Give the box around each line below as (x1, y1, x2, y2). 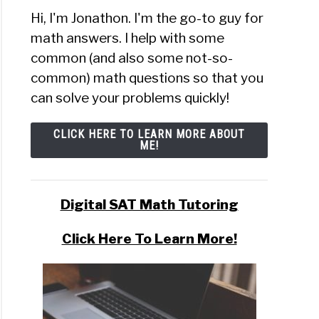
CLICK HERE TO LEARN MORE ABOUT (53, 127, 245, 142)
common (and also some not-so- (31, 50, 234, 67)
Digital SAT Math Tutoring (60, 197, 239, 214)
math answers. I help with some (31, 30, 225, 47)
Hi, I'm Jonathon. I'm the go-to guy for (31, 10, 264, 27)
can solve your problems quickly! (31, 90, 230, 107)
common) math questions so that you (31, 70, 264, 87)
